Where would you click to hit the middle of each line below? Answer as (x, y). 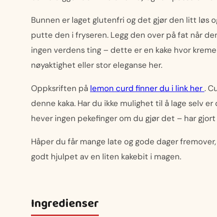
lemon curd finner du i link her (147, 88)
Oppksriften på (61, 88)
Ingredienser (65, 203)
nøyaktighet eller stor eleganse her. (97, 65)
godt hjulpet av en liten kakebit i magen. (108, 156)
